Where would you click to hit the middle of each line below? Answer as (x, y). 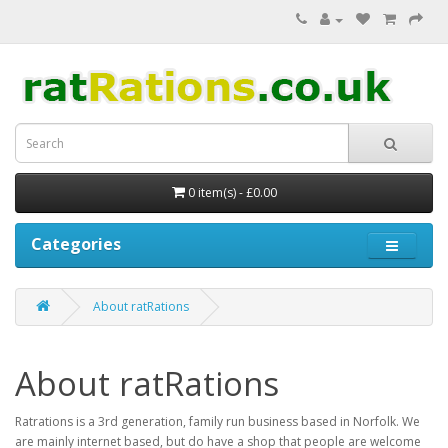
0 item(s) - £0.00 (232, 192)
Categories (76, 244)
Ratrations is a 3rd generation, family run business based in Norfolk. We (217, 421)
